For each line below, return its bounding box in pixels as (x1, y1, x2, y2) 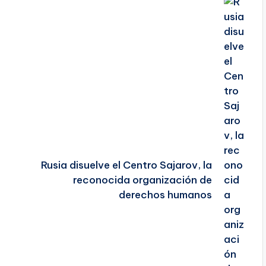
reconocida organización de (73, 173, 213, 187)
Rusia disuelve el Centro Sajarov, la (41, 159, 213, 172)
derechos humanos (119, 188, 213, 202)
